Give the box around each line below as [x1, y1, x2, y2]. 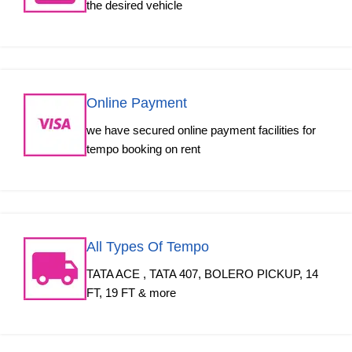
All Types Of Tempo [86, 239, 209, 255]
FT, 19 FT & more [86, 286, 176, 300]
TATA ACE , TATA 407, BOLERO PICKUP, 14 [86, 267, 318, 281]
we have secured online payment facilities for [86, 123, 316, 137]
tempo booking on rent [86, 142, 200, 156]
